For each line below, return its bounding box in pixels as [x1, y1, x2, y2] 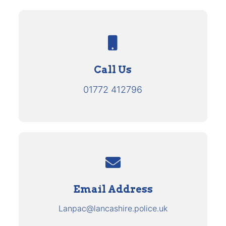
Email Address [73, 183, 153, 195]
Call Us [94, 64, 132, 76]
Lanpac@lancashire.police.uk [58, 203, 167, 213]
